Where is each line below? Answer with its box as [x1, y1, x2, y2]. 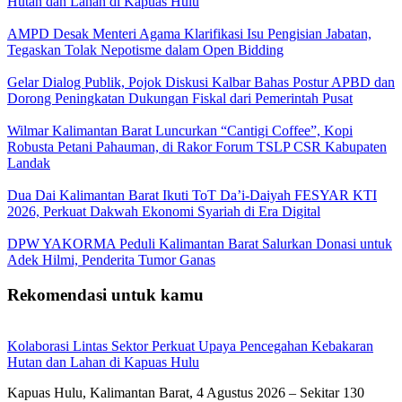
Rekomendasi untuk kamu [7, 285, 204, 305]
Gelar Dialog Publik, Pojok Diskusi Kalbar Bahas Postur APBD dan [7, 74, 395, 91]
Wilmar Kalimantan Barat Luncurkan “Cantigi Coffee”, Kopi [7, 123, 353, 139]
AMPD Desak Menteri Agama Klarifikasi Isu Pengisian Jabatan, [7, 26, 371, 42]
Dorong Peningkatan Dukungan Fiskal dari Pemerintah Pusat [7, 91, 353, 107]
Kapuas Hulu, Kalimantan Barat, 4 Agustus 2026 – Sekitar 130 [7, 384, 364, 400]
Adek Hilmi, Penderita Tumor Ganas [7, 252, 215, 268]
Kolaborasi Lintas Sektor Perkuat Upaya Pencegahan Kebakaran [7, 337, 373, 354]
